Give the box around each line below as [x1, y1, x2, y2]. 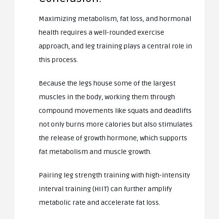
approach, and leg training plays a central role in [39, 42, 192, 50]
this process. [39, 55, 80, 64]
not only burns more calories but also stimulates [39, 120, 193, 129]
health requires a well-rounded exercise [39, 28, 164, 37]
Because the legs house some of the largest [39, 79, 175, 88]
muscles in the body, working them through [39, 92, 175, 101]
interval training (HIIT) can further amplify [39, 184, 172, 193]
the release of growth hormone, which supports [39, 133, 187, 142]
